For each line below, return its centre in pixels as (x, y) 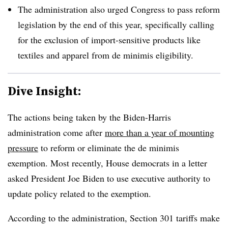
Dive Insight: (45, 91)
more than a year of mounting (160, 132)
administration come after (56, 132)
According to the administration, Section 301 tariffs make (114, 218)
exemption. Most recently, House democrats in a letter (107, 163)
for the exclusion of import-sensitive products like (109, 39)
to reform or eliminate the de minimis (109, 147)
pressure (23, 147)
